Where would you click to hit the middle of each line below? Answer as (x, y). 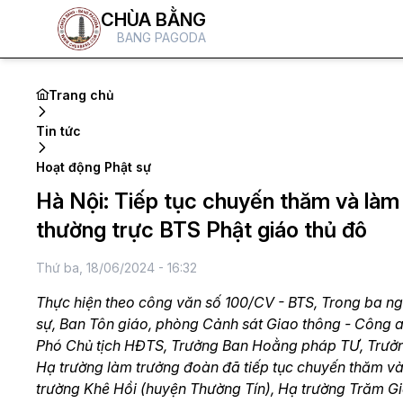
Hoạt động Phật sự (94, 167)
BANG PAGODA (161, 37)
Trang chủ (81, 95)
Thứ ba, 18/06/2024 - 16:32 (116, 268)
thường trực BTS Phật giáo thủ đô (201, 230)
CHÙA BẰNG (153, 20)
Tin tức (58, 131)
